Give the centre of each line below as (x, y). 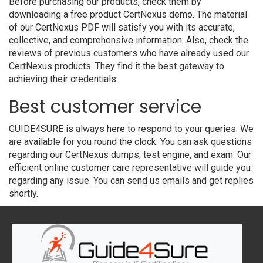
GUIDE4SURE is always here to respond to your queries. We (131, 129)
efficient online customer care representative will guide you (130, 168)
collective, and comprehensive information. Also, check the (129, 40)
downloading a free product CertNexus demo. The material (128, 14)
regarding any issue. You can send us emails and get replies (131, 181)
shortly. (23, 193)
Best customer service (105, 107)
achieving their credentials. (63, 79)
